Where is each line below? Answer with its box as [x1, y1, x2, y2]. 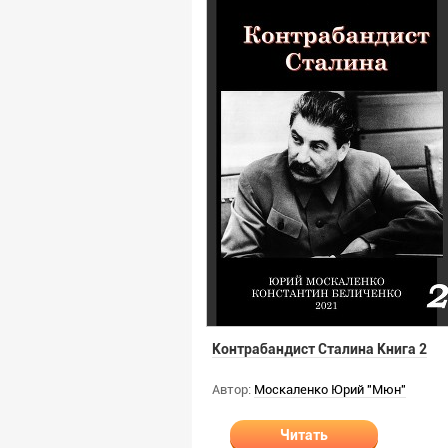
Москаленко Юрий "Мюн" [254, 382, 406, 397]
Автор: [212, 382, 251, 397]
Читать [280, 427, 328, 443]
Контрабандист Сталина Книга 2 [212, 341, 427, 357]
